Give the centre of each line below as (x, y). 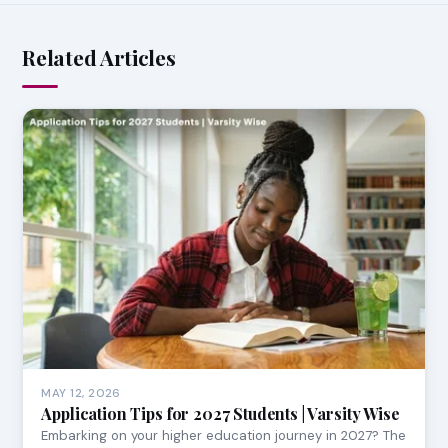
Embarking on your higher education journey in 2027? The (224, 436)
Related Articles (99, 57)
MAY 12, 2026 (81, 394)
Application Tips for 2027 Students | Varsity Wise (220, 414)
